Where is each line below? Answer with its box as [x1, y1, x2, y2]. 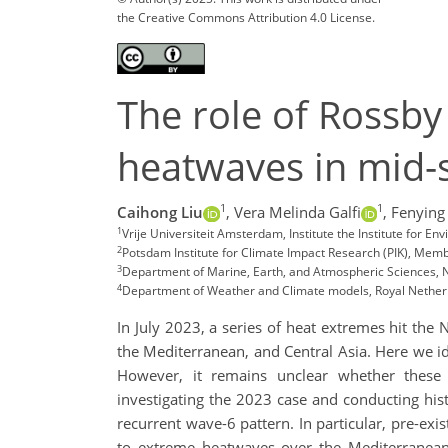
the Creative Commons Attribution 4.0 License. [117, 8, 375, 26]
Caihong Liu [117, 202, 203, 223]
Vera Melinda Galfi [233, 202, 361, 223]
